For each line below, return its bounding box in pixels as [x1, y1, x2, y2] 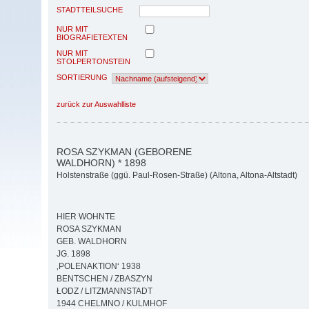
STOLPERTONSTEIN [57, 57, 130, 66]
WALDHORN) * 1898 [57, 157, 146, 168]
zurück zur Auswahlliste [57, 99, 136, 108]
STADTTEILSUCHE [57, 5, 123, 14]
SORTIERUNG [57, 72, 108, 81]
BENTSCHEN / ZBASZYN [57, 274, 152, 284]
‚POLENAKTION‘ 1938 [57, 261, 141, 272]
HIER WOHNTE [57, 212, 115, 222]
